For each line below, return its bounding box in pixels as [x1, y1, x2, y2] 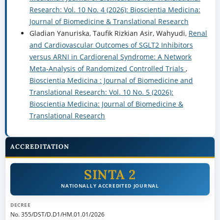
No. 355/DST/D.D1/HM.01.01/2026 [10, 210, 105, 219]
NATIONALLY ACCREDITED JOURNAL [61, 182, 159, 190]
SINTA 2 [84, 166, 136, 183]
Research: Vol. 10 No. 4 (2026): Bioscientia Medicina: [29, 5, 200, 15]
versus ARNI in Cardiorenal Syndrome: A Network [29, 52, 192, 62]
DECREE [10, 202, 31, 209]
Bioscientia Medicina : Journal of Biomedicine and [29, 76, 193, 85]
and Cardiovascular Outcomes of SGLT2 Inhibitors [29, 40, 193, 50]
